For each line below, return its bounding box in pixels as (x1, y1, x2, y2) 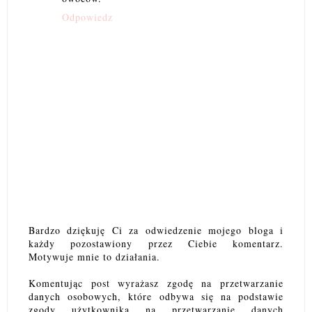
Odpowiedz (62, 10, 113, 24)
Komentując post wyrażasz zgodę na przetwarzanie (29, 276, 283, 290)
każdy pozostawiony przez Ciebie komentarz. (29, 236, 283, 250)
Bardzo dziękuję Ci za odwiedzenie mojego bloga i (29, 223, 283, 237)
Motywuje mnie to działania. (29, 249, 160, 263)
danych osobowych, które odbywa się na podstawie (29, 289, 283, 303)
